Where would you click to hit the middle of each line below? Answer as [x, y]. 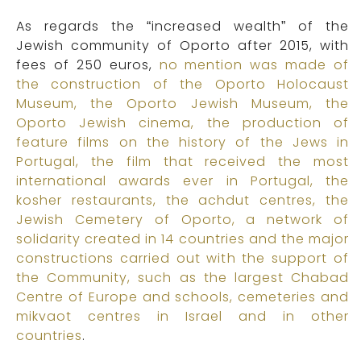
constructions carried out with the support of [183, 259]
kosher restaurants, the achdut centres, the [183, 201]
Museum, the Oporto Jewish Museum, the [183, 104]
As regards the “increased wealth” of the [183, 27]
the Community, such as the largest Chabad [183, 278]
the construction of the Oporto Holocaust [183, 85]
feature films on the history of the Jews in [183, 143]
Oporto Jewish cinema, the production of [183, 123]
